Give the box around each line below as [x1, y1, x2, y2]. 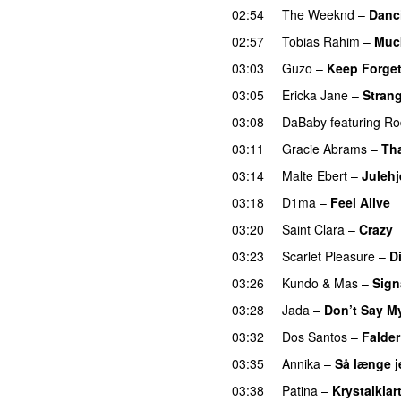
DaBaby [282, 112, 327, 131]
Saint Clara [282, 219, 345, 238]
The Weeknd [282, 4, 354, 23]
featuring [330, 112, 380, 131]
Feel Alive [330, 192, 390, 211]
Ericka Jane [282, 85, 348, 104]
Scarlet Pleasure [282, 246, 375, 265]
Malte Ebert [282, 166, 347, 184]
